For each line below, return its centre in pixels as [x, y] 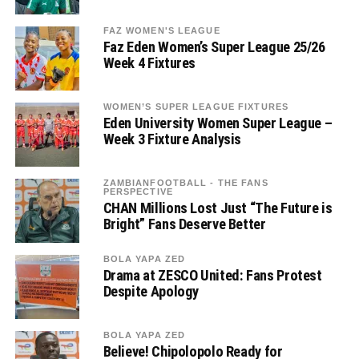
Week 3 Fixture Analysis [172, 139]
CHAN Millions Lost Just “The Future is [218, 208]
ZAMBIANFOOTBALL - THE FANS [186, 183]
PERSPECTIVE [138, 192]
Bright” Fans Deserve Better [184, 224]
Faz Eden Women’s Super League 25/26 [214, 47]
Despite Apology [151, 291]
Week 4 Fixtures [149, 63]
